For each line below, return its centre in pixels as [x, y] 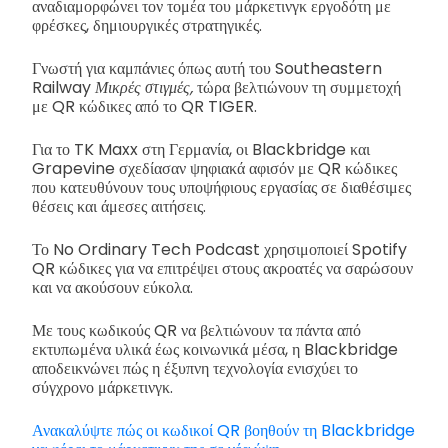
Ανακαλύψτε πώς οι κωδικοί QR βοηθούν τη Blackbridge [223, 431]
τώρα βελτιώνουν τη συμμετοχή [299, 88]
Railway [63, 88]
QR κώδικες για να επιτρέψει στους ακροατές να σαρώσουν [222, 269]
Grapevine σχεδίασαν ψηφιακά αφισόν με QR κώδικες [214, 169]
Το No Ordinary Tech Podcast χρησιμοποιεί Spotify [219, 250]
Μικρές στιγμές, [146, 88]
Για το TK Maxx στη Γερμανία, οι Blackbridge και [201, 150]
